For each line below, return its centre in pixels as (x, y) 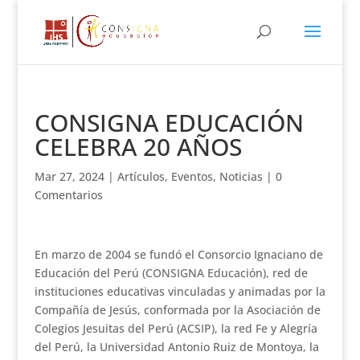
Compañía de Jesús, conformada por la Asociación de (177, 310)
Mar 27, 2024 (69, 176)
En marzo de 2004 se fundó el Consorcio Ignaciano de (178, 254)
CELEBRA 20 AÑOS (138, 147)
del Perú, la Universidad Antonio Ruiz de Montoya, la (176, 347)
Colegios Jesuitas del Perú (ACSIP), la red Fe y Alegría (176, 328)
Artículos (141, 176)
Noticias (241, 176)
